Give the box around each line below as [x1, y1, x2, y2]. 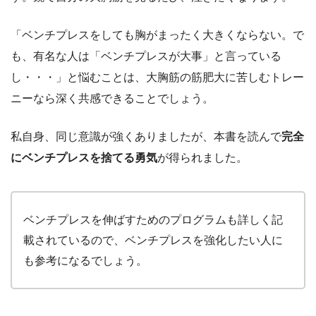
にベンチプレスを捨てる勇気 [11, 152, 157, 164]
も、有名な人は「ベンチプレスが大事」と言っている [11, 50, 281, 63]
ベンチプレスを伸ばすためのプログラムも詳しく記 [23, 214, 283, 226]
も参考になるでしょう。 [23, 255, 147, 267]
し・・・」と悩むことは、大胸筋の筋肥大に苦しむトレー [11, 71, 304, 84]
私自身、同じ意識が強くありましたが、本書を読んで [11, 130, 281, 143]
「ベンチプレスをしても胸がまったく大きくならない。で [11, 29, 304, 42]
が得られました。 [157, 152, 248, 164]
